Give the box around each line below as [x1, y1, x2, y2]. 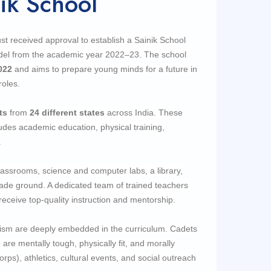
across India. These [105, 107, 183, 117]
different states [39, 107, 105, 117]
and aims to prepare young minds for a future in [12, 64, 197, 74]
